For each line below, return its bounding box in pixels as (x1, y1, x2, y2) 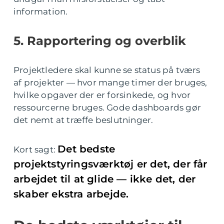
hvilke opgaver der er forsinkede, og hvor (13, 90, 191, 100)
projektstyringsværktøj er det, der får (13, 158, 207, 170)
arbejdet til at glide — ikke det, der (13, 173, 196, 185)
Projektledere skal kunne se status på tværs (13, 65, 200, 75)
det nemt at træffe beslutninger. (13, 115, 153, 125)
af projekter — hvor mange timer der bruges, (13, 77, 207, 87)
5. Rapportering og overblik (13, 33, 186, 48)
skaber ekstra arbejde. (13, 188, 129, 200)
